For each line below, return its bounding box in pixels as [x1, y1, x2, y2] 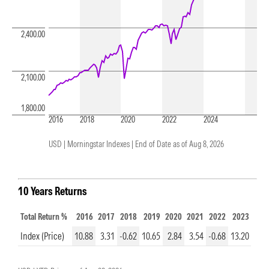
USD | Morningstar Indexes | [49, 139, 133, 150]
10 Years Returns [18, 184, 87, 198]
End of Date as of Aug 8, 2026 [135, 139, 224, 150]
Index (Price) [20, 230, 64, 242]
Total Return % [20, 211, 67, 222]
